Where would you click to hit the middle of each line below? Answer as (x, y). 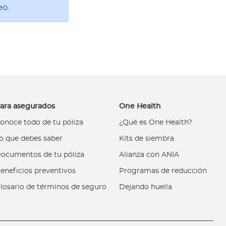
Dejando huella (146, 187)
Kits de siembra (147, 139)
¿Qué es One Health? (156, 123)
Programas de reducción (163, 171)
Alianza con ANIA (149, 155)
